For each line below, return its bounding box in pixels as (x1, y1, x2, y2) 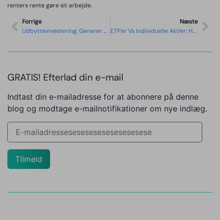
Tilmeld (15, 154, 42, 165)
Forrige (22, 18, 42, 26)
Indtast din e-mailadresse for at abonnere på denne (7, 92, 198, 102)
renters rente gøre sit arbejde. (7, 1, 92, 9)
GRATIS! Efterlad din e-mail (7, 71, 123, 84)
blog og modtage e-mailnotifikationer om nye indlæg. (7, 104, 207, 114)
